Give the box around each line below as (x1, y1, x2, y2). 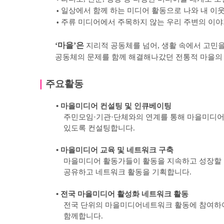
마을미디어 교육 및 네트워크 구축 (60, 146, 173, 154)
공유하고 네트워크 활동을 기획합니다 (63, 168, 189, 176)
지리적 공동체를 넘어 (86, 41, 158, 49)
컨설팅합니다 (87, 124, 133, 132)
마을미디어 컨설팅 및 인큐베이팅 (60, 102, 171, 110)
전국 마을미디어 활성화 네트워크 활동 (60, 190, 188, 198)
